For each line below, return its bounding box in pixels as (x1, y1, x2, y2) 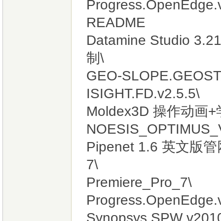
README (86, 14, 146, 30)
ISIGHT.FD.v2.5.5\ (86, 85, 200, 101)
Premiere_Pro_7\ (86, 174, 192, 190)
